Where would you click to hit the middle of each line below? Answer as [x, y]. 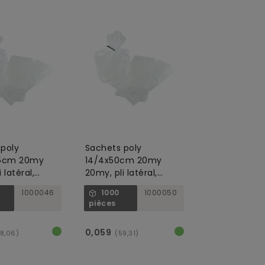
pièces [102, 203]
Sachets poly [113, 148]
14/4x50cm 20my [123, 160]
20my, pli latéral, [121, 173]
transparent [111, 185]
